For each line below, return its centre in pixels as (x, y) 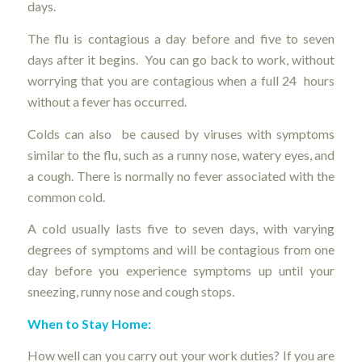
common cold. (66, 196)
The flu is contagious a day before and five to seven (181, 38)
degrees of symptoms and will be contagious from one (181, 250)
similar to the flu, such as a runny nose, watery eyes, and (181, 154)
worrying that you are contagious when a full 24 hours (181, 80)
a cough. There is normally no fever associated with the (181, 175)
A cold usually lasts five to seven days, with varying (181, 229)
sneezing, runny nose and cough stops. (130, 292)
